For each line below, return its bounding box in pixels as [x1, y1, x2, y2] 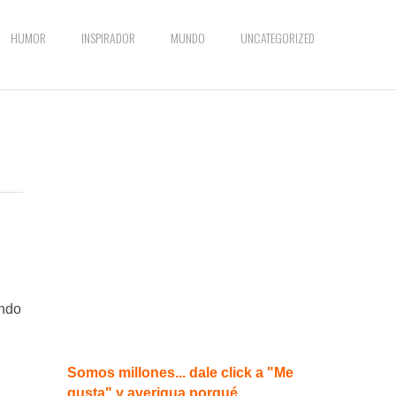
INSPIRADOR [81, 28, 135, 47]
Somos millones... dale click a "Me [67, 365, 293, 380]
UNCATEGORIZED [240, 28, 315, 47]
